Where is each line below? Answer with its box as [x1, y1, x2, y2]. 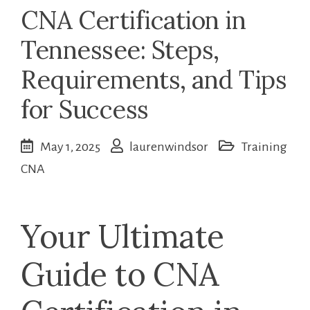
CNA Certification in [21, 4, 246, 37]
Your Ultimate [21, 216, 224, 257]
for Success [21, 93, 149, 126]
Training [241, 140, 287, 154]
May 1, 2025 [40, 140, 100, 154]
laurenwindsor [129, 140, 208, 154]
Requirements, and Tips [21, 64, 286, 96]
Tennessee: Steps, [21, 34, 219, 66]
